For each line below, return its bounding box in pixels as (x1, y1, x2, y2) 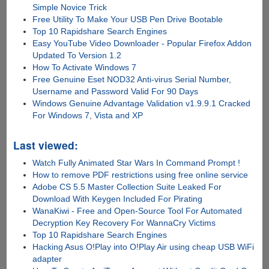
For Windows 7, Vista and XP (32, 110, 144, 120)
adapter (32, 253, 62, 264)
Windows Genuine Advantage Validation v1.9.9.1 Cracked (32, 98, 251, 108)
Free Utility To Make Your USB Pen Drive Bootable (32, 14, 223, 24)
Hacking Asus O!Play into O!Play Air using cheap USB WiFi (32, 241, 255, 252)
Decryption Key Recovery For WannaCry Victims (32, 217, 216, 228)
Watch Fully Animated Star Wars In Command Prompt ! (32, 157, 241, 168)
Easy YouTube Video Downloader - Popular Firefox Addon (32, 38, 252, 48)
